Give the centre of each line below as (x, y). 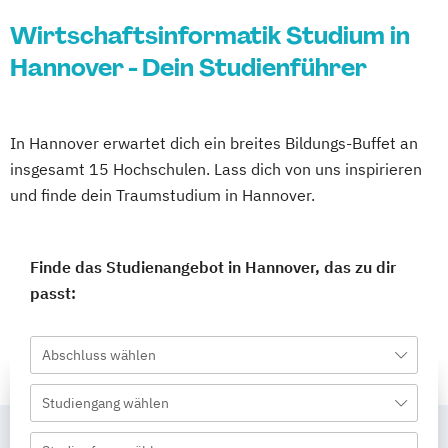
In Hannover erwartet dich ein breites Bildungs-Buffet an (214, 143)
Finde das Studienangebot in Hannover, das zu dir (213, 267)
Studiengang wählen (105, 403)
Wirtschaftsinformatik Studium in (210, 35)
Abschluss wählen (99, 355)
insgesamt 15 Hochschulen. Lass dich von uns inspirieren (216, 169)
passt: (53, 293)
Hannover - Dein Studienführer (188, 67)
